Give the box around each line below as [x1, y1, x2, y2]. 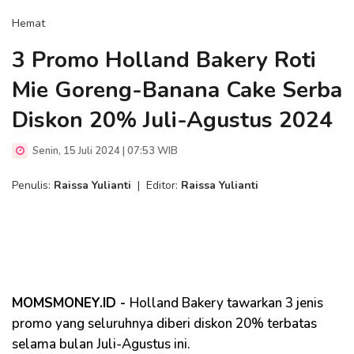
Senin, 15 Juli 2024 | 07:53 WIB [30, 144, 178, 158]
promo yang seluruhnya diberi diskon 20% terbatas [12, 314, 317, 333]
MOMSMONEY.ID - [12, 294, 130, 312]
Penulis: [12, 178, 54, 193]
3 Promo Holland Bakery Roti [12, 45, 316, 75]
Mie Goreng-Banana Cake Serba [12, 75, 342, 105]
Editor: [146, 178, 181, 193]
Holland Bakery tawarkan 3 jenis [130, 294, 323, 312]
